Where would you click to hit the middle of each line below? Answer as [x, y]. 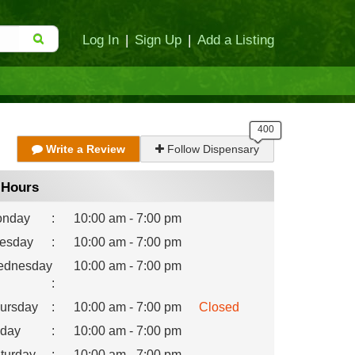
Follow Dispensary [212, 149]
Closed [219, 307]
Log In [101, 40]
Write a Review [84, 149]
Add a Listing [236, 40]
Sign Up [158, 40]
